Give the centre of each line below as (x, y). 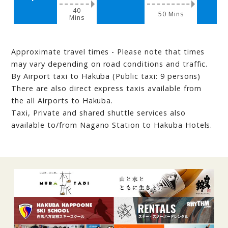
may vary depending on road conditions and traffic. (110, 64)
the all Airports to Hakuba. (62, 101)
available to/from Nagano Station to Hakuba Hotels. (112, 125)
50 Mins (171, 14)
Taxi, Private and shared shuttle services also (98, 113)
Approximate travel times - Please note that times (108, 52)
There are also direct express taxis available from (107, 89)
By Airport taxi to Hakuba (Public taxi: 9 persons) (106, 76)
